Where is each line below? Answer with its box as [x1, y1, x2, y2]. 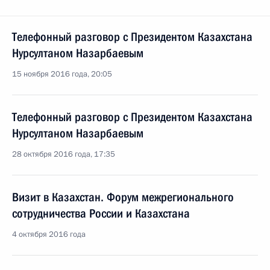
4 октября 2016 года [12, 229, 86, 240]
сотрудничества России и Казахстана [12, 206, 190, 221]
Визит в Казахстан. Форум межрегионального [12, 190, 234, 204]
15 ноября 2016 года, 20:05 [12, 69, 112, 80]
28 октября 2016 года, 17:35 [12, 149, 115, 160]
